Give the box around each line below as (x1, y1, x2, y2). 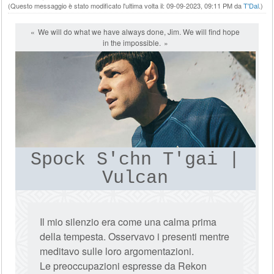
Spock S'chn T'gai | (31, 149, 240, 170)
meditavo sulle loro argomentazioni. (40, 244, 194, 258)
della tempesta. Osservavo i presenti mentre (40, 229, 230, 243)
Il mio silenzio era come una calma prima (40, 215, 217, 229)
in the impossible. (102, 37, 161, 48)
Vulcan (102, 168, 169, 188)
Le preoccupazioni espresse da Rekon (40, 259, 207, 273)
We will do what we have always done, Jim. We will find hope (38, 26, 240, 37)
